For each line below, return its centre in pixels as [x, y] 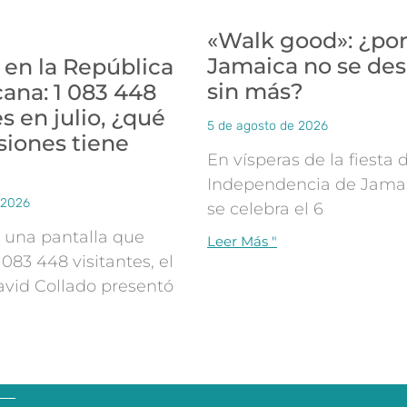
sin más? [255, 92]
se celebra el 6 [265, 209]
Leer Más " [242, 242]
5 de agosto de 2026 [268, 126]
